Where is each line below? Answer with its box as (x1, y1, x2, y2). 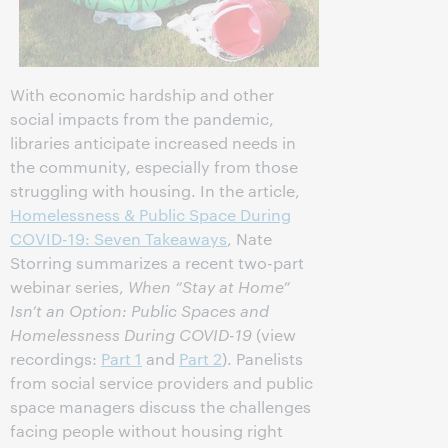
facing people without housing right (10, 420, 283, 442)
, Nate (227, 228, 272, 250)
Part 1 (101, 348, 142, 370)
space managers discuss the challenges (10, 396, 311, 418)
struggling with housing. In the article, (10, 180, 300, 202)
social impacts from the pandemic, (10, 108, 274, 130)
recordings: (10, 348, 101, 370)
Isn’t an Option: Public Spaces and (10, 300, 269, 322)
